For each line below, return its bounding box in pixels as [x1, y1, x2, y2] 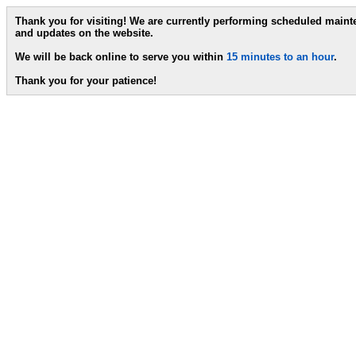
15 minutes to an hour [226, 51, 334, 63]
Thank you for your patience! [15, 75, 157, 87]
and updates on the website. [15, 27, 153, 39]
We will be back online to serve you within [15, 51, 226, 63]
